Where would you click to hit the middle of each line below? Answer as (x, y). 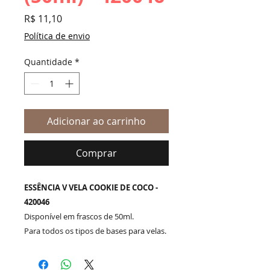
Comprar (96, 153)
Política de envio (57, 36)
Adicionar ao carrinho (96, 121)
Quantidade (48, 62)
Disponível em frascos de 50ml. (79, 217)
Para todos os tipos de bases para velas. (95, 231)
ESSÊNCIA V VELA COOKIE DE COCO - (91, 188)
